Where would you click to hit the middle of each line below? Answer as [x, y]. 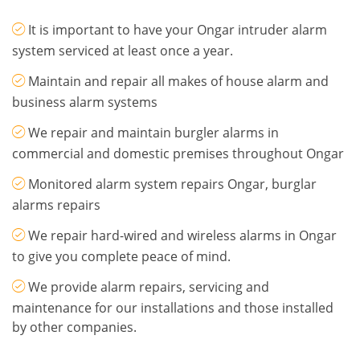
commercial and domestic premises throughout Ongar [178, 154]
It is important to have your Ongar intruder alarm [178, 30]
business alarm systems [85, 102]
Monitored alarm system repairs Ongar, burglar [172, 184]
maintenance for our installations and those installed [173, 308]
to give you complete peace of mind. [121, 257]
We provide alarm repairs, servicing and [149, 287]
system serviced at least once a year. [123, 51]
